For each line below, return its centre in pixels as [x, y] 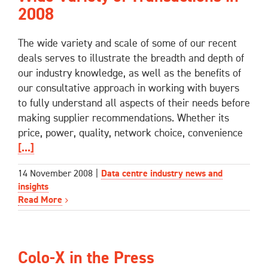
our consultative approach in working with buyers [129, 88]
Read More [40, 201]
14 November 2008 [55, 174]
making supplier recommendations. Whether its [124, 118]
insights [33, 188]
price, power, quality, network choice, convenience [130, 133]
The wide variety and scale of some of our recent [127, 43]
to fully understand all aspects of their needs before [134, 103]
